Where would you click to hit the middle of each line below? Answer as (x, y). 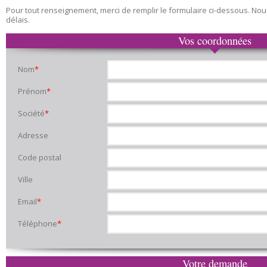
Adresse (33, 135)
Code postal (40, 157)
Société (31, 113)
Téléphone (38, 223)
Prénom (32, 91)
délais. (18, 20)
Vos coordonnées (215, 41)
